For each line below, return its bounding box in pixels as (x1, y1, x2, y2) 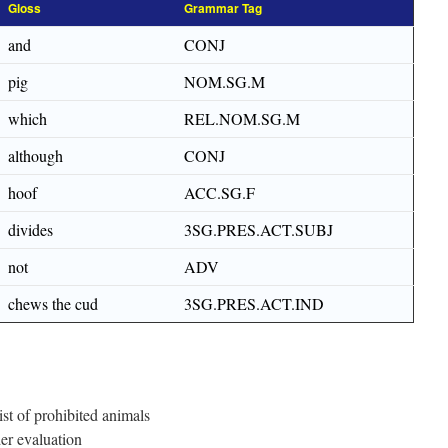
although (8, 145, 63, 166)
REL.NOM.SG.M (184, 108, 300, 129)
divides (8, 219, 53, 240)
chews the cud (8, 293, 98, 314)
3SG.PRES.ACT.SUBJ (184, 219, 333, 240)
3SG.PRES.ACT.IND (184, 293, 324, 314)
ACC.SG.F (184, 182, 255, 203)
